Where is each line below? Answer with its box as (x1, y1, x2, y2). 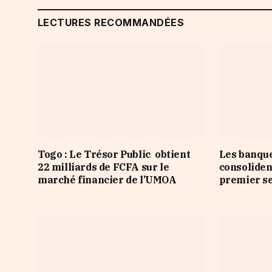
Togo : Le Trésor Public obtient (38, 148, 191, 160)
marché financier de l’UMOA (38, 173, 177, 186)
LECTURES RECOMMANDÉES (38, 16, 185, 29)
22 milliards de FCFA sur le (38, 160, 169, 173)
